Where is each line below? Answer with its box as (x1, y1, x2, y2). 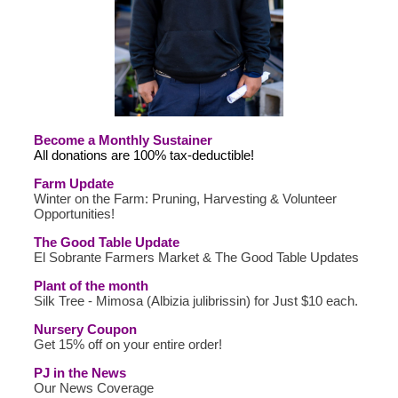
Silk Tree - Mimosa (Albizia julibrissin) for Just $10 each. (34, 293, 358, 308)
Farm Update (34, 176, 114, 191)
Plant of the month (34, 278, 148, 293)
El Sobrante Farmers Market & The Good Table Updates (34, 250, 359, 265)
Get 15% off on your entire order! (34, 337, 222, 352)
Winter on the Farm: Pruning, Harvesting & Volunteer (34, 191, 337, 206)
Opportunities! (34, 206, 115, 221)
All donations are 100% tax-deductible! (34, 147, 254, 163)
